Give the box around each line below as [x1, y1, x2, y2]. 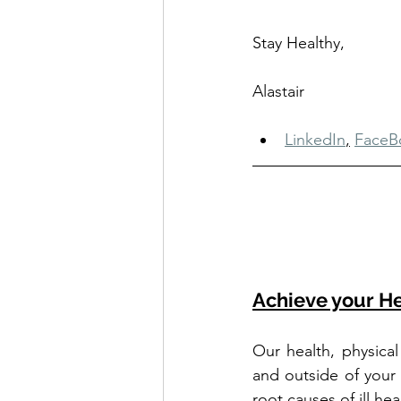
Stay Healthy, [252, 32, 349, 53]
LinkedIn [285, 129, 346, 149]
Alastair [252, 81, 304, 101]
